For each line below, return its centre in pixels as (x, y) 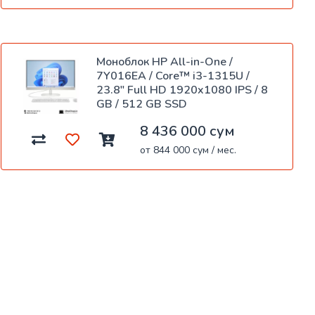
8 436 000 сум (187, 131)
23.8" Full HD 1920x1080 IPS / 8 (182, 90)
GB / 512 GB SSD (142, 104)
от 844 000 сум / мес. (188, 150)
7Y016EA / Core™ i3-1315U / (173, 76)
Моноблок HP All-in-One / (165, 62)
